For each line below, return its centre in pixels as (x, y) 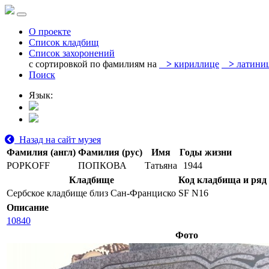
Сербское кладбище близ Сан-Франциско (91, 193)
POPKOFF (28, 165)
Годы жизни (206, 152)
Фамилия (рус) (110, 152)
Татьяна (161, 165)
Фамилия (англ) (41, 152)
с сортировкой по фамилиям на (93, 64)
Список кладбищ (64, 42)
